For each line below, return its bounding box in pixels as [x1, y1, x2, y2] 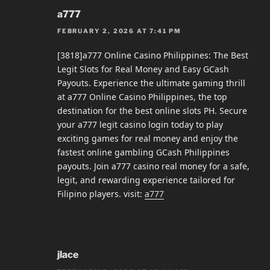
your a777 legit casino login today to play [57, 119, 223, 131]
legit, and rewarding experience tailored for [57, 174, 235, 186]
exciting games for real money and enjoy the [57, 133, 238, 145]
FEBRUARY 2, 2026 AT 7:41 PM [57, 27, 182, 35]
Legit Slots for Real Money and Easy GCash [57, 63, 229, 75]
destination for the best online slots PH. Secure [57, 105, 247, 117]
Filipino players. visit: [57, 188, 145, 200]
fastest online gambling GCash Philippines [57, 146, 230, 159]
